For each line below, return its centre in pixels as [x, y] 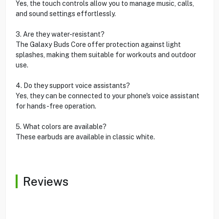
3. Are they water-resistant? [60, 34]
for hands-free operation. [56, 106]
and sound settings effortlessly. [66, 13]
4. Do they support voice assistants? [73, 85]
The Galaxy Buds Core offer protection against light [98, 44]
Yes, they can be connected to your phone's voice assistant [107, 96]
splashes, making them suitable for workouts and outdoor [106, 55]
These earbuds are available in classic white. [85, 137]
